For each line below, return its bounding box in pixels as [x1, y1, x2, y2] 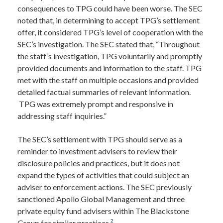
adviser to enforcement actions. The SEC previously [17, 182, 192, 192]
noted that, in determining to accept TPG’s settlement [17, 15, 200, 25]
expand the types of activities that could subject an [17, 170, 189, 180]
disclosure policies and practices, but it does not [17, 158, 180, 168]
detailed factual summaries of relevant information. [17, 87, 191, 97]
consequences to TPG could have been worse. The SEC [17, 3, 203, 13]
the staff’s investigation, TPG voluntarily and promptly [17, 51, 202, 61]
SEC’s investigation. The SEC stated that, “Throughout [17, 39, 200, 49]
